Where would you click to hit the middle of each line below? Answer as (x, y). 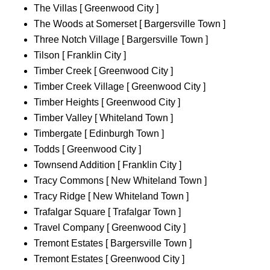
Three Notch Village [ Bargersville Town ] (121, 40)
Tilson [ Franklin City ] (80, 55)
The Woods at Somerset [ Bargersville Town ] (130, 24)
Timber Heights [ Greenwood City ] (107, 102)
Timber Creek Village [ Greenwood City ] (120, 87)
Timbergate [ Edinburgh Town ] (99, 134)
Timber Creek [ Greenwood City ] (103, 71)
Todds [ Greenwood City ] (87, 149)
